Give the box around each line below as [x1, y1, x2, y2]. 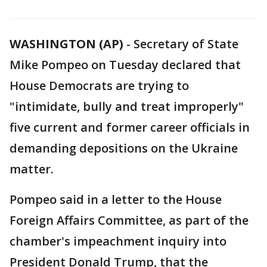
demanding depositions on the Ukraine [10, 140, 238, 156]
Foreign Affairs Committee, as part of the [10, 212, 249, 228]
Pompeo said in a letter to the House [10, 191, 222, 207]
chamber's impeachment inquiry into [10, 233, 226, 249]
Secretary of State [133, 36, 238, 52]
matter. [10, 161, 54, 177]
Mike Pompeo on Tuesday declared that [10, 57, 241, 73]
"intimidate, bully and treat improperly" [10, 98, 244, 114]
